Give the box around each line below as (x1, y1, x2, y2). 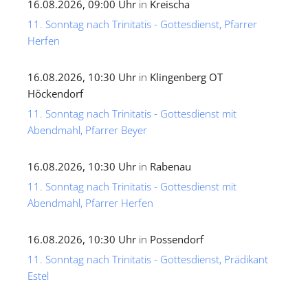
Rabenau (150, 159, 191, 174)
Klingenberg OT (150, 70, 223, 85)
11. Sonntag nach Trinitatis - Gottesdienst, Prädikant (27, 252, 268, 267)
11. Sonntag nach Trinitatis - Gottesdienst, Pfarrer (27, 17, 257, 32)
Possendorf (150, 232, 203, 247)
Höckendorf (27, 87, 83, 101)
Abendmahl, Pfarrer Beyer (27, 123, 147, 137)
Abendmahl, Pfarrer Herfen (27, 196, 153, 210)
